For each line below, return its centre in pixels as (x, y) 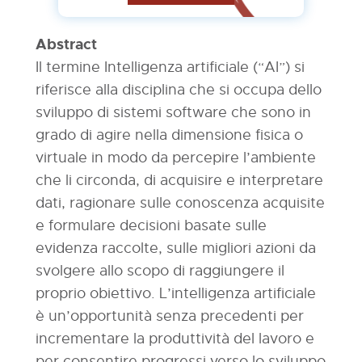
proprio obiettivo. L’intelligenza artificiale (175, 293)
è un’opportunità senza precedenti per (169, 316)
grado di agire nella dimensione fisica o (169, 135)
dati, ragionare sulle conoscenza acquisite (180, 203)
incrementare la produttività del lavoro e (175, 339)
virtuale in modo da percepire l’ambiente (175, 158)
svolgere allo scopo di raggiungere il (160, 271)
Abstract (66, 44)
